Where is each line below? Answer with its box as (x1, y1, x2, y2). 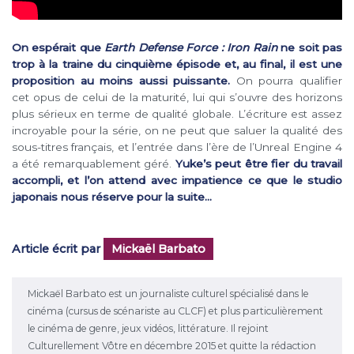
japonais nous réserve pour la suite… (12, 190, 212, 204)
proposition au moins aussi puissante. (12, 74, 231, 88)
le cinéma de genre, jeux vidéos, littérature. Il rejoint (28, 322, 269, 335)
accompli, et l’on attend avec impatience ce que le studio (12, 174, 342, 187)
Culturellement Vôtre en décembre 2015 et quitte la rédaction (28, 340, 316, 352)
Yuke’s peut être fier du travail (175, 157, 343, 171)
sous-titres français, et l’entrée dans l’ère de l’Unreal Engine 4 (12, 141, 342, 154)
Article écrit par (12, 242, 104, 257)
